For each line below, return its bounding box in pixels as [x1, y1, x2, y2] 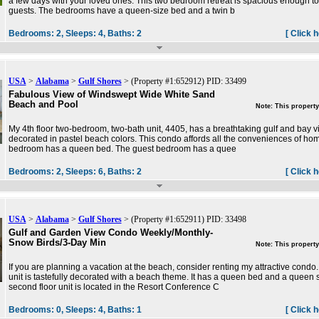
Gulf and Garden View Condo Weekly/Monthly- [8, 227, 213, 239]
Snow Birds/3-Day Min [8, 237, 106, 249]
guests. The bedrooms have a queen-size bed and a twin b [8, 6, 235, 16]
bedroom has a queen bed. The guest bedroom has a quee [8, 144, 236, 155]
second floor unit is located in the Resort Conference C [8, 282, 219, 293]
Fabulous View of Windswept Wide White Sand [8, 89, 215, 100]
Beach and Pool [8, 99, 78, 110]
